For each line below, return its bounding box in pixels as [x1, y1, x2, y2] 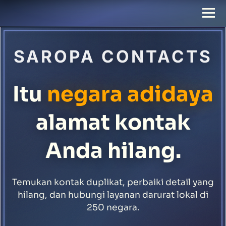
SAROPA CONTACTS [14, 46, 212, 67]
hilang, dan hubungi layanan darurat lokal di [18, 189, 208, 200]
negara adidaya [47, 81, 213, 107]
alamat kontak [35, 109, 191, 136]
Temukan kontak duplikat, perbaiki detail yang [12, 176, 214, 188]
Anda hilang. [45, 137, 181, 164]
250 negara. [86, 201, 140, 213]
